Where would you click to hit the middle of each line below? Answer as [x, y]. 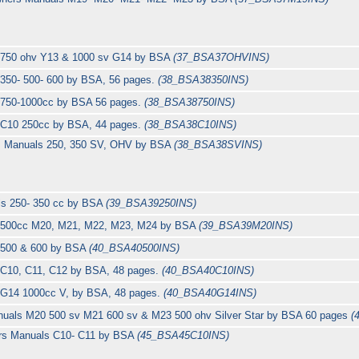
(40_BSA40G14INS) [210, 293]
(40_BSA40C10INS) [208, 271]
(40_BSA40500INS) [135, 248]
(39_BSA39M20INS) [246, 226]
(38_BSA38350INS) [204, 80]
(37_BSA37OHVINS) [222, 58]
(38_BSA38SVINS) [218, 145]
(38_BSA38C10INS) [191, 125]
